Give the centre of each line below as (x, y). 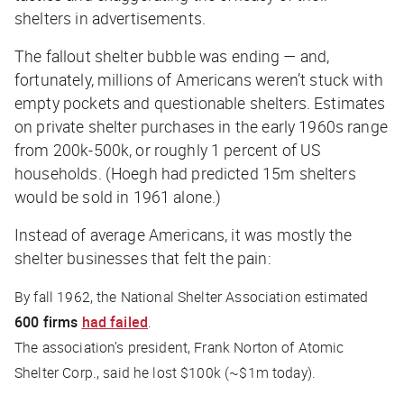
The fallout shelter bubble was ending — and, (172, 55)
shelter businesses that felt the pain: (143, 257)
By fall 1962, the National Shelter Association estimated (192, 296)
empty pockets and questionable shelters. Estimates (200, 102)
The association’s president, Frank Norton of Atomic (179, 347)
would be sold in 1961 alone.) (118, 196)
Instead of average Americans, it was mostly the (184, 234)
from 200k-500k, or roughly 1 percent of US (168, 149)
